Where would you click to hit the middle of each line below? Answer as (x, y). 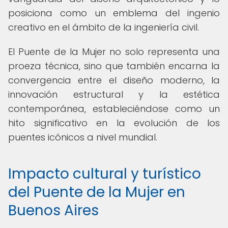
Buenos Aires (53, 210)
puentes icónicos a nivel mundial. (83, 137)
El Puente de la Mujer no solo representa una (114, 52)
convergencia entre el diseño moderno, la (114, 80)
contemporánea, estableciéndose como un (114, 109)
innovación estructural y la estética (114, 94)
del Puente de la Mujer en (97, 192)
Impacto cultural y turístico (105, 174)
